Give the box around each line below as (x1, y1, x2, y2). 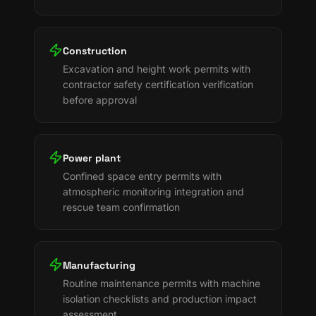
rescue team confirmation (63, 201, 180, 213)
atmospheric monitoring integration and (63, 186, 244, 197)
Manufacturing (63, 259, 135, 272)
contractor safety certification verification (63, 78, 253, 90)
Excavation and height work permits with (63, 63, 250, 75)
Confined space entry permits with (63, 170, 221, 182)
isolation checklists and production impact (63, 293, 257, 305)
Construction (63, 44, 127, 57)
